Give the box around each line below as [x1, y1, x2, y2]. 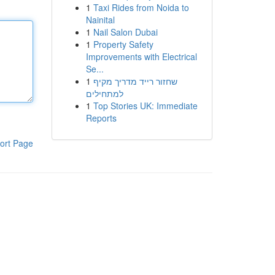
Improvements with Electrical [85, 50, 197, 63]
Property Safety [93, 38, 153, 50]
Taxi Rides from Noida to [93, 1, 189, 14]
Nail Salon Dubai [93, 26, 158, 38]
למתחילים [85, 87, 123, 99]
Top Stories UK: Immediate [93, 99, 198, 112]
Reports [85, 112, 117, 124]
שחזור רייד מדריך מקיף [93, 75, 177, 87]
